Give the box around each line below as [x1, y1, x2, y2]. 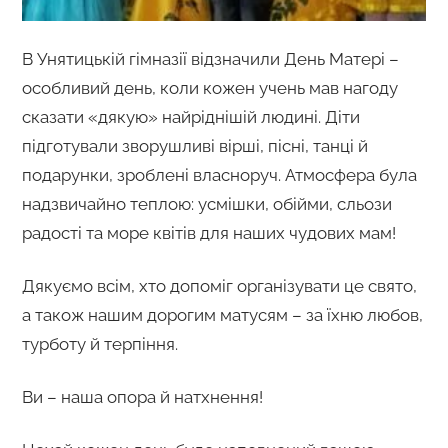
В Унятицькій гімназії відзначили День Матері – [21, 48, 399, 69]
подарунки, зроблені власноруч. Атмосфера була [21, 164, 417, 185]
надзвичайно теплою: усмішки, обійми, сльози [21, 193, 392, 214]
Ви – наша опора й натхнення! [21, 386, 263, 407]
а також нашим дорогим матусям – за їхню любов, [21, 304, 423, 325]
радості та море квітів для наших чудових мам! [21, 222, 396, 243]
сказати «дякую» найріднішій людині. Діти [21, 106, 360, 127]
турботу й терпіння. [21, 333, 178, 354]
